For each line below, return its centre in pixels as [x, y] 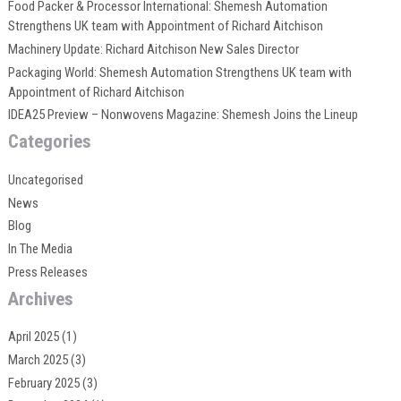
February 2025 [43, 383]
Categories [49, 142]
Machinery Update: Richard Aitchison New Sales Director [153, 49]
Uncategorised [45, 179]
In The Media [40, 249]
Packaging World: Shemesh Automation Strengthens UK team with [179, 72]
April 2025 [33, 337]
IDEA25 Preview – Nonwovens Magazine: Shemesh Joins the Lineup [183, 115]
